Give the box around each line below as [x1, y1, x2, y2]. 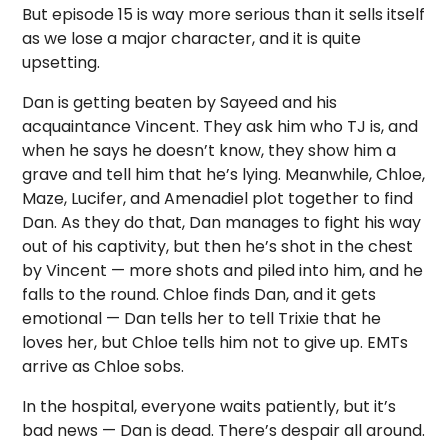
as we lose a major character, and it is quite [22, 27, 362, 51]
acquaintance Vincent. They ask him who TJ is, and [22, 115, 419, 139]
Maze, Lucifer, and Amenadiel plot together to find [22, 187, 414, 211]
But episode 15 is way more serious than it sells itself [22, 3, 426, 27]
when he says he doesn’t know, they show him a [22, 139, 397, 163]
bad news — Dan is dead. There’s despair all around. [22, 419, 426, 443]
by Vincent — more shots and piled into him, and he [22, 259, 424, 283]
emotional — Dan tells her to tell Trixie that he [22, 307, 382, 331]
